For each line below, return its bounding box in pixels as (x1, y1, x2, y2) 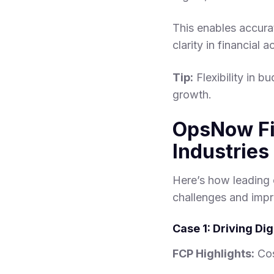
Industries (172, 139, 269, 164)
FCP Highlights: (172, 247, 254, 261)
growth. (172, 88, 212, 102)
